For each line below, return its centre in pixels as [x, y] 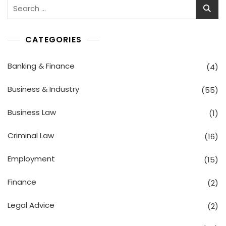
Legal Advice [31, 205]
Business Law [32, 112]
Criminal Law [31, 135]
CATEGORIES [53, 39]
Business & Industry [43, 89]
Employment [31, 158]
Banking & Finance [41, 66]
